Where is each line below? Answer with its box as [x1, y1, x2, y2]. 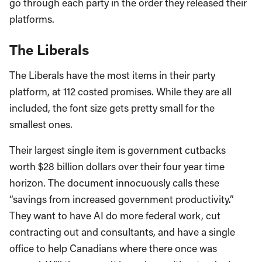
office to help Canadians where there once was [9, 241, 217, 255]
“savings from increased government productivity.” [9, 192, 234, 206]
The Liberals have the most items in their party [9, 68, 215, 82]
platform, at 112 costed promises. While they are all [9, 84, 232, 98]
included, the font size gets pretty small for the [9, 101, 215, 115]
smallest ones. [9, 117, 73, 131]
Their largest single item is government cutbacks [9, 143, 226, 157]
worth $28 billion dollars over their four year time [9, 159, 225, 173]
